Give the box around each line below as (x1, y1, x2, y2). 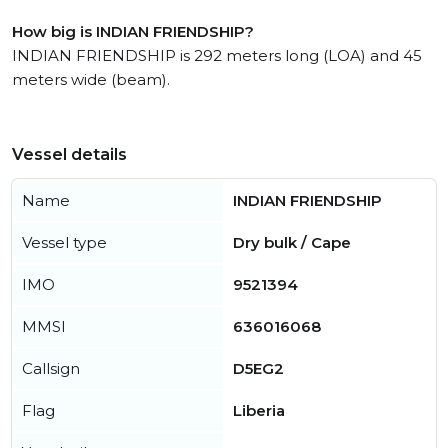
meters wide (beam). (12, 70, 170, 90)
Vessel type (22, 233, 107, 253)
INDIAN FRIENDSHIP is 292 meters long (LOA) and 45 (12, 46, 422, 66)
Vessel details (12, 145, 127, 165)
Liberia (233, 401, 285, 421)
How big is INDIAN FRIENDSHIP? (12, 22, 254, 42)
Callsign (22, 359, 80, 379)
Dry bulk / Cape (233, 233, 351, 253)
